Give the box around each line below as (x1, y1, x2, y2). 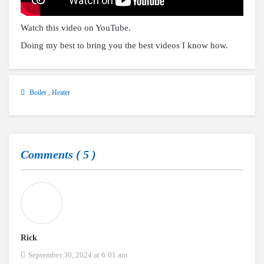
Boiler (29, 88, 47, 97)
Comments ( (21, 147, 83, 161)
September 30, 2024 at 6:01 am (28, 250, 127, 259)
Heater (52, 88, 70, 97)
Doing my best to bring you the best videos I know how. (21, 40, 228, 50)
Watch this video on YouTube (21, 22, 128, 32)
